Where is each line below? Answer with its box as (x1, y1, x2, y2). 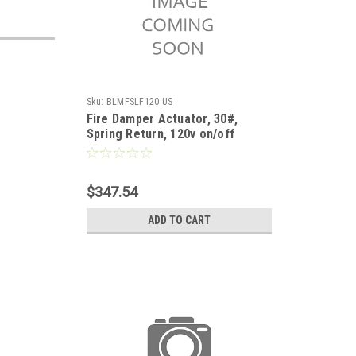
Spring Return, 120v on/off (86, 126, 234, 141)
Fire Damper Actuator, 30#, (86, 111, 238, 126)
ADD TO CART (147, 214, 211, 226)
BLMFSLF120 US (106, 96, 172, 107)
